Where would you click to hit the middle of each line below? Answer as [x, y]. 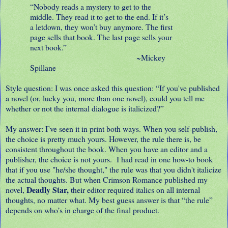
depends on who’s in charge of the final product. [82, 210]
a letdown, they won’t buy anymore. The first [101, 26]
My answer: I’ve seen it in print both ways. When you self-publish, [111, 128]
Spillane [43, 67]
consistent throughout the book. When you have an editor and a [107, 149]
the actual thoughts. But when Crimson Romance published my [107, 179]
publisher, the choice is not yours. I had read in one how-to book [109, 159]
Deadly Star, [48, 189]
